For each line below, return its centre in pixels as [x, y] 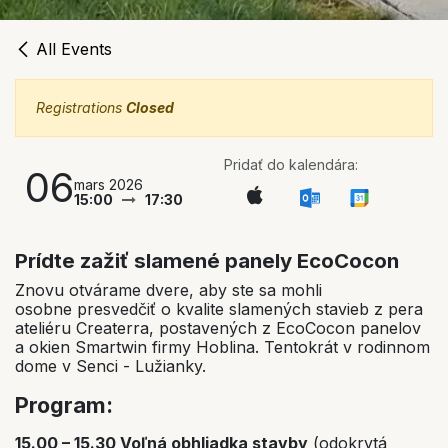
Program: [64, 405]
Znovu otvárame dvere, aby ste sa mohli [168, 290]
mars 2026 [108, 185]
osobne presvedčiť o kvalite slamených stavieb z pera [219, 309]
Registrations [81, 107]
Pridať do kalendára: [291, 164]
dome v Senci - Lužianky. [110, 366]
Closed [150, 107]
